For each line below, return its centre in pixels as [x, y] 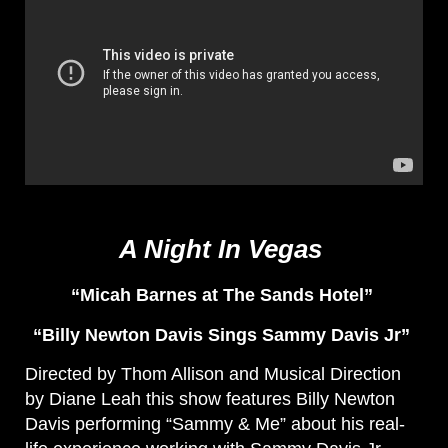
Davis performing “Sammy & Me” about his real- [215, 424]
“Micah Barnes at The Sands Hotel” [224, 295]
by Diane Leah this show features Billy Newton [210, 399]
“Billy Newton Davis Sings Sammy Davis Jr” [224, 335]
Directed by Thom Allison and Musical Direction [213, 374]
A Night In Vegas [224, 249]
